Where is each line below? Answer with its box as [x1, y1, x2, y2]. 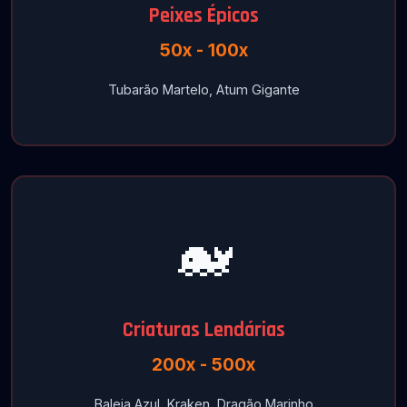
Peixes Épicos [148, 3, 259, 29]
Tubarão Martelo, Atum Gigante [107, 82, 300, 97]
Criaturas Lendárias [122, 317, 285, 343]
